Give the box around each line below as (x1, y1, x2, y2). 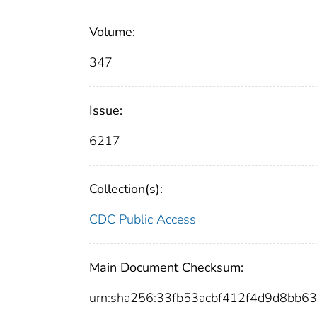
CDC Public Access (89, 211, 196, 229)
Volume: (89, 23, 135, 41)
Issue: (89, 102, 122, 120)
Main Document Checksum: (89, 259, 243, 277)
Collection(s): (89, 180, 163, 198)
